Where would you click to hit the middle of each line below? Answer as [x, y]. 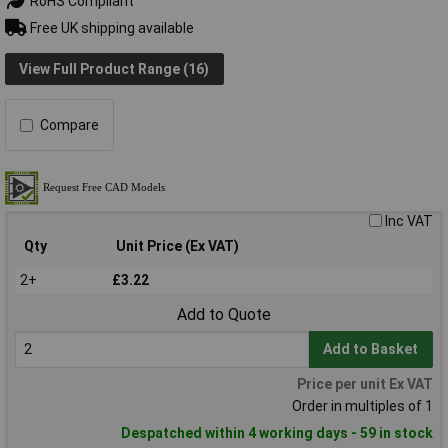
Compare [69, 125]
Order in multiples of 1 [362, 406]
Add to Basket [371, 349]
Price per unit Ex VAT [365, 384]
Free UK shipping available [110, 27]
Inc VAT [409, 221]
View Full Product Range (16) [114, 68]
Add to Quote [224, 315]
